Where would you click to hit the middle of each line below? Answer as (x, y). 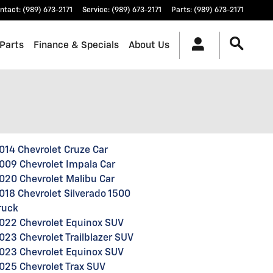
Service (95, 10)
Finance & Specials (76, 45)
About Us (149, 45)
